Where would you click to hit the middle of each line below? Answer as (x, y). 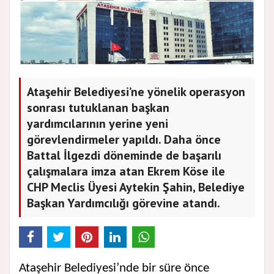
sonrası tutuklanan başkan (98, 108)
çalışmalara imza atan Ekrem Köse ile (126, 172)
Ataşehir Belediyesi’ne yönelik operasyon (136, 92)
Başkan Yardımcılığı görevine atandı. (124, 203)
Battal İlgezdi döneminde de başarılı (124, 156)
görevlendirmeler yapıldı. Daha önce (124, 140)
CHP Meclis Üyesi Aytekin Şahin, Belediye (136, 187)
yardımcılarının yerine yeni (98, 124)
